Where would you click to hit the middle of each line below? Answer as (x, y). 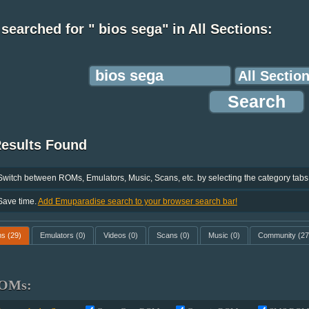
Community (277, 236)
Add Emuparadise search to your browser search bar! (137, 201)
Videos (115, 236)
